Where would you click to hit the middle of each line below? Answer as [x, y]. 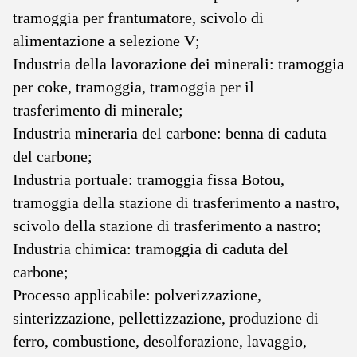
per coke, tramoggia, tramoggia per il [133, 87]
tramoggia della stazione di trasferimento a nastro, [176, 202]
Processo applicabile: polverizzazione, [137, 295]
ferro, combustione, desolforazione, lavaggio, [160, 341]
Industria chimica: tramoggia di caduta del [151, 249]
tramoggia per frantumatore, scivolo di [138, 18]
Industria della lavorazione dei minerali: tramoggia [178, 64]
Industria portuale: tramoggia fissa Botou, [149, 179]
